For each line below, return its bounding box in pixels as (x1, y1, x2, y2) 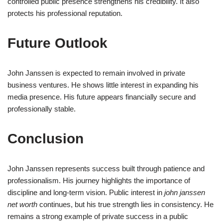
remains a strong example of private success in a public (7, 212, 188, 221)
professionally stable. (7, 104, 76, 113)
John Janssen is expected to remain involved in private (7, 68, 185, 77)
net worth (7, 200, 37, 209)
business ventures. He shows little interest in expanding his (7, 80, 199, 89)
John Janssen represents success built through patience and (7, 164, 205, 173)
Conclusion (7, 130, 84, 146)
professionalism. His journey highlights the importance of (7, 176, 190, 185)
